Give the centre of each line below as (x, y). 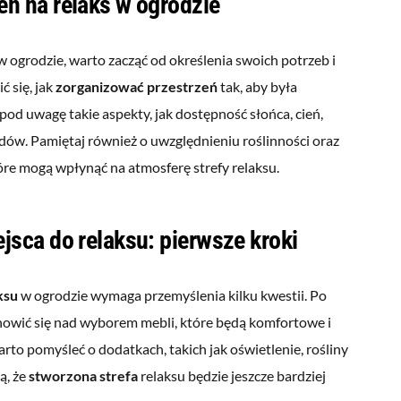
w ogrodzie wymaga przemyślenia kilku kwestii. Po (173, 294)
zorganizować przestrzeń (137, 86)
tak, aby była (258, 86)
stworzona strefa (84, 375)
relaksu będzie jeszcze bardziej (232, 375)
